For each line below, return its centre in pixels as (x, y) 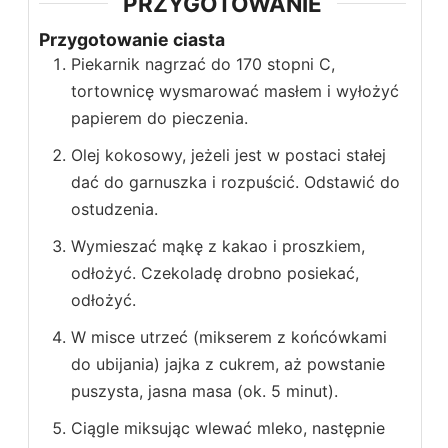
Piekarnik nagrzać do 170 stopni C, (203, 64)
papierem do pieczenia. (159, 118)
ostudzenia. (114, 209)
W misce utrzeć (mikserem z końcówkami (229, 337)
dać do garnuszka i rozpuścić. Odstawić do (235, 182)
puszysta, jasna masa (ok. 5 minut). (204, 391)
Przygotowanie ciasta (132, 40)
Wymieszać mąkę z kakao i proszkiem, (218, 246)
